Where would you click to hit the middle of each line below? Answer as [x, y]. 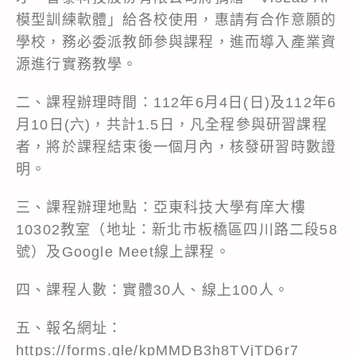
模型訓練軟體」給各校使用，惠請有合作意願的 [176, 19]
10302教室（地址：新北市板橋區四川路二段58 [177, 229]
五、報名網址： [70, 328]
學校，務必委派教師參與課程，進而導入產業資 [176, 42]
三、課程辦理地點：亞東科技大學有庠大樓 [161, 207]
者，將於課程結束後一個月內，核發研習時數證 [176, 147]
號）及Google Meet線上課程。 [123, 252]
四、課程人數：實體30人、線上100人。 [153, 290]
